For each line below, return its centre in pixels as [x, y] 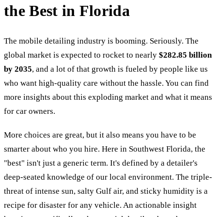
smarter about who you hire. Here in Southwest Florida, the [105, 149]
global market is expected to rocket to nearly [81, 55]
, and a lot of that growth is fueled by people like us [120, 69]
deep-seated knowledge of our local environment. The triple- [108, 177]
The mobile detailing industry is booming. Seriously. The [101, 41]
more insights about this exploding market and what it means [108, 97]
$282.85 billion [185, 55]
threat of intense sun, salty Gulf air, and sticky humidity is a [106, 191]
